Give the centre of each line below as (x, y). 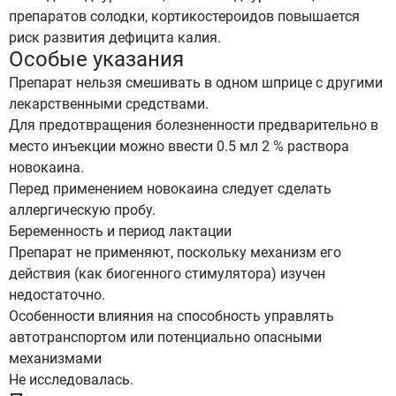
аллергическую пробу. (82, 210)
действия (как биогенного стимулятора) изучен (167, 274)
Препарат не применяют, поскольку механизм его (175, 252)
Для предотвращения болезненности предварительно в (194, 125)
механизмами (55, 358)
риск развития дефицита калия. (115, 38)
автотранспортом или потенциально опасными (165, 337)
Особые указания (96, 59)
